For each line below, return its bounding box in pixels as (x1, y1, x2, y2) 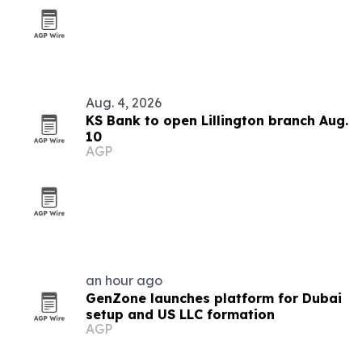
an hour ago (86, 272, 162, 288)
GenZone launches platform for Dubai (86, 290, 342, 306)
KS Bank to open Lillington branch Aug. (86, 112, 348, 128)
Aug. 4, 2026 (86, 95, 162, 111)
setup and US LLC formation (86, 306, 275, 322)
